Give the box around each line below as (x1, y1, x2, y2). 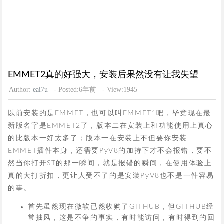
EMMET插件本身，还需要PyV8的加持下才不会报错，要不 (8, 147, 212, 155)
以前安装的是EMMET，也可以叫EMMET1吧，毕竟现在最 (8, 110, 211, 117)
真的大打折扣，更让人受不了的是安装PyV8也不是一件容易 (8, 172, 214, 180)
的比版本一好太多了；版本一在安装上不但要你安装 (8, 135, 187, 142)
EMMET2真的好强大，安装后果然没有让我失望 (8, 70, 199, 80)
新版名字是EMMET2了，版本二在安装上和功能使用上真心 (8, 122, 213, 130)
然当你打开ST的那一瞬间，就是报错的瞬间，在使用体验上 (8, 160, 212, 167)
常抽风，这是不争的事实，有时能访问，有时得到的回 (28, 214, 215, 221)
